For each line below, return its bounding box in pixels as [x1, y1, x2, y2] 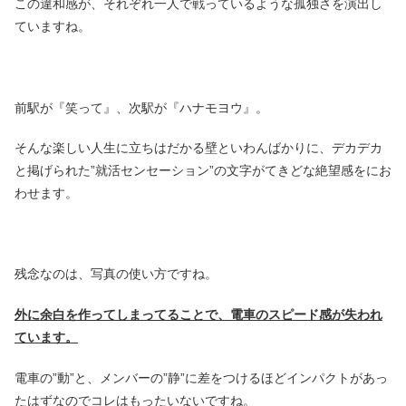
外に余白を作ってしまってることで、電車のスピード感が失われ [14, 307, 382, 323]
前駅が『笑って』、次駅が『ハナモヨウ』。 [14, 100, 268, 115]
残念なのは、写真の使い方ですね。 [14, 266, 217, 282]
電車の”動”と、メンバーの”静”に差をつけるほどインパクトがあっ [14, 370, 388, 385]
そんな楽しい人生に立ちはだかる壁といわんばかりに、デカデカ [14, 140, 382, 156]
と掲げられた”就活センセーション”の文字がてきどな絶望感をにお [14, 163, 391, 179]
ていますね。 [14, 19, 91, 34]
